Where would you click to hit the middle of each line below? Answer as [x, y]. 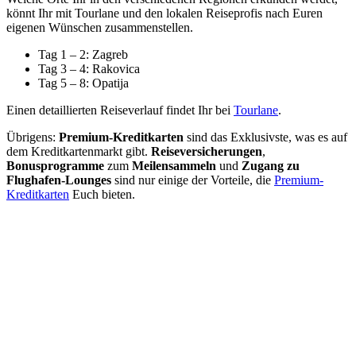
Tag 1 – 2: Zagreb [83, 54]
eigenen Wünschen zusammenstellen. [100, 27]
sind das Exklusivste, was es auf [265, 137]
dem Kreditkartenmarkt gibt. [79, 151]
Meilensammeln [174, 165]
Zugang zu [271, 165]
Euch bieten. [102, 194]
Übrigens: [33, 137]
